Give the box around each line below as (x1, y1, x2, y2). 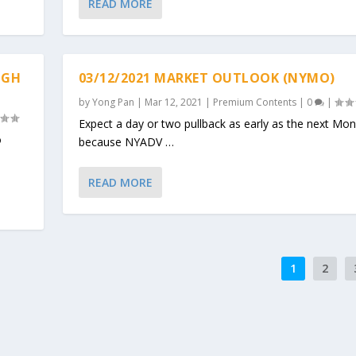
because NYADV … (78, 133, 174, 149)
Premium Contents (212, 95, 296, 109)
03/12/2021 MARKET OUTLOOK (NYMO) (78, 68, 335, 87)
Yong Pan (91, 95, 134, 109)
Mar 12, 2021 (144, 95, 203, 109)
